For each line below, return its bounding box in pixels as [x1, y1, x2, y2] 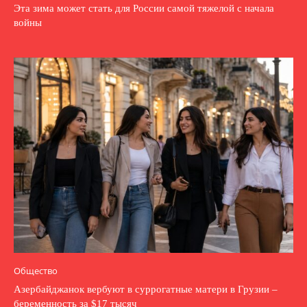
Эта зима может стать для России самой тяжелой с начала [14, 2, 274, 14]
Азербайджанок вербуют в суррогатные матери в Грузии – [14, 284, 278, 295]
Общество [14, 265, 58, 278]
